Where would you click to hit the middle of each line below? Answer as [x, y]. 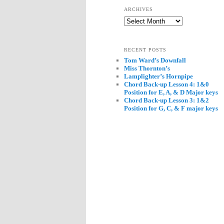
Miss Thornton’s [147, 68]
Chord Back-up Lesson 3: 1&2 [166, 100]
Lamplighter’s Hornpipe [158, 76]
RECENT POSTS [145, 49]
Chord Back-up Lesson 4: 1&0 [166, 84]
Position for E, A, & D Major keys [171, 92]
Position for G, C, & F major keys [171, 108]
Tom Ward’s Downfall [155, 60]
